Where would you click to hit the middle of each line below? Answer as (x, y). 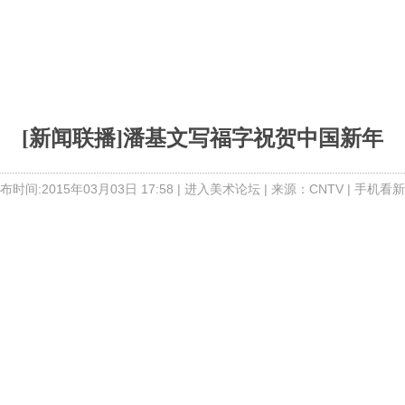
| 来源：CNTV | (307, 189)
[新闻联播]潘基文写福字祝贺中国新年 (202, 138)
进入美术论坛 (222, 189)
